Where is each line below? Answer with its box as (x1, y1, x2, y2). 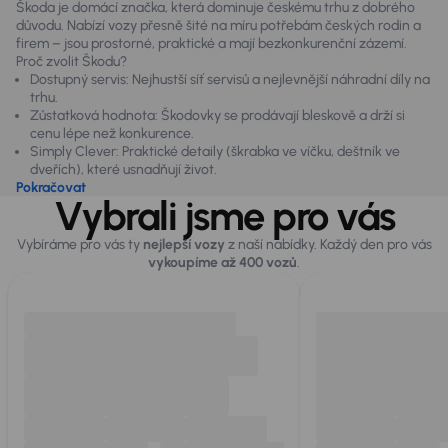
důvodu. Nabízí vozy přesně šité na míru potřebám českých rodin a (16, 16, 421, 34)
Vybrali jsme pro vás (53, 191, 395, 240)
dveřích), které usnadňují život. (30, 160, 220, 178)
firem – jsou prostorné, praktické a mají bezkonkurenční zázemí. (16, 34, 410, 52)
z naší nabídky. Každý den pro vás (224, 235, 432, 253)
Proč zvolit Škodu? (16, 52, 130, 70)
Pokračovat (16, 178, 86, 196)
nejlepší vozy (142, 235, 225, 253)
